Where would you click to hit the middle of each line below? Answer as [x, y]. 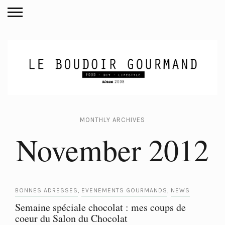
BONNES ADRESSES [46, 190]
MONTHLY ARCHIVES [113, 120]
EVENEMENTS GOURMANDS [124, 190]
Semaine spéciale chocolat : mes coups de [100, 207]
